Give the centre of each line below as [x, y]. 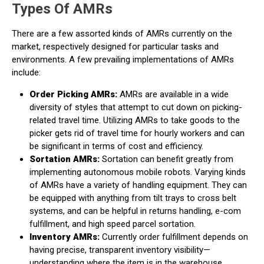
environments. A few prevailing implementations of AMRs [123, 60]
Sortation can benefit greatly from [166, 159]
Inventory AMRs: [65, 237]
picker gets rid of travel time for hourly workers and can [137, 133]
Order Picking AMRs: [73, 94]
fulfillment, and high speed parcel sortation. [113, 224]
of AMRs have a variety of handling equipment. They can [138, 185]
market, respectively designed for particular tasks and [115, 47]
